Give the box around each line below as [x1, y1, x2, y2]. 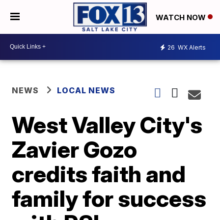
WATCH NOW [156, 12, 208, 22]
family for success [12, 184, 207, 212]
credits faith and [12, 160, 186, 188]
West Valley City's [12, 110, 203, 138]
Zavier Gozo [12, 135, 137, 163]
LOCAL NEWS [57, 85, 116, 95]
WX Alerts [176, 44, 206, 52]
